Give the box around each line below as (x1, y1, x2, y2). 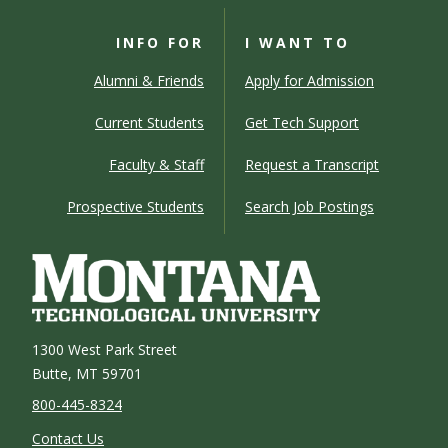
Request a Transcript (245, 155, 379, 174)
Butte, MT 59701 (32, 364, 142, 384)
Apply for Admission (245, 71, 374, 90)
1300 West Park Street (32, 340, 177, 360)
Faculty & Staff (109, 155, 204, 174)
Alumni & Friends (94, 71, 204, 90)
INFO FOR (116, 33, 204, 52)
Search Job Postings (245, 197, 374, 216)
